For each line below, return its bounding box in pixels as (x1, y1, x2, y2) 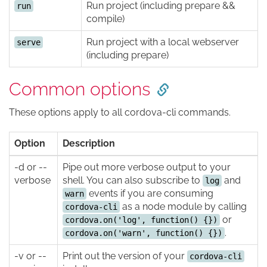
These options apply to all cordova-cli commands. (9, 107, 231, 118)
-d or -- (14, 162, 47, 173)
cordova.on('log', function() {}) (65, 215, 218, 225)
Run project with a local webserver (86, 36, 239, 48)
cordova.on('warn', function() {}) (65, 228, 222, 238)
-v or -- (14, 250, 46, 262)
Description (63, 138, 115, 149)
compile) (86, 13, 125, 24)
